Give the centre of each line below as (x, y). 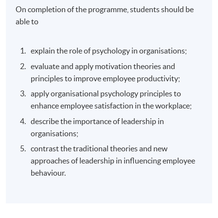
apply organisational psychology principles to (106, 94)
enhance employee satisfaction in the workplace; (111, 106)
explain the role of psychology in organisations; (109, 51)
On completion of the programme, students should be (105, 9)
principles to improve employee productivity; (106, 78)
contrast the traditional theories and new (99, 148)
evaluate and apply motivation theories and (103, 66)
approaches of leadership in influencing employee (113, 160)
